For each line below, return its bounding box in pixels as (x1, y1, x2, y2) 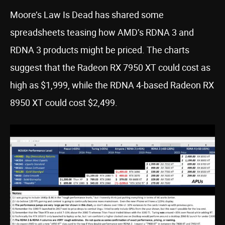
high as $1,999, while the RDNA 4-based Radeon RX (10, 79, 214, 91)
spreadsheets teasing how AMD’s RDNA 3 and (10, 26, 194, 38)
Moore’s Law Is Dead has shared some (10, 9, 164, 21)
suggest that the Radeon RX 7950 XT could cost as (10, 61, 210, 73)
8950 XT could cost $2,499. (10, 96, 118, 108)
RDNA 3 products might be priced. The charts (10, 44, 189, 56)
